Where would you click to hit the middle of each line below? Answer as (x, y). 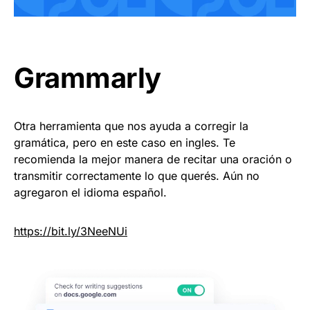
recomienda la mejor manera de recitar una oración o (153, 159)
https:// (33, 231)
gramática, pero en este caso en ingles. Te (125, 142)
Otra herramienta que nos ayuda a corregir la (131, 126)
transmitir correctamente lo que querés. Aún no (137, 175)
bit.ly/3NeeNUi (89, 231)
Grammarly (88, 77)
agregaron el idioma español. (90, 192)
